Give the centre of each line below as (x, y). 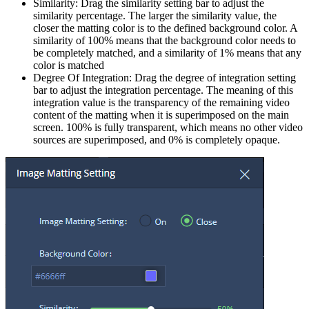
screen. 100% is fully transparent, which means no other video (168, 128)
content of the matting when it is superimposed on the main (161, 115)
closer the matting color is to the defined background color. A (165, 28)
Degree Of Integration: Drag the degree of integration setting (165, 78)
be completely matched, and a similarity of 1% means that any (167, 53)
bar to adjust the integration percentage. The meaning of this (163, 90)
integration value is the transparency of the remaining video (161, 103)
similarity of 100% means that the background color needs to (165, 41)
